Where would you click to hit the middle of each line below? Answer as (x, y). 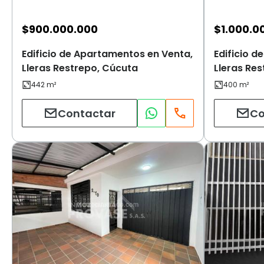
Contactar (87, 113)
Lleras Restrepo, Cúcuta (80, 68)
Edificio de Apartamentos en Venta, (107, 54)
